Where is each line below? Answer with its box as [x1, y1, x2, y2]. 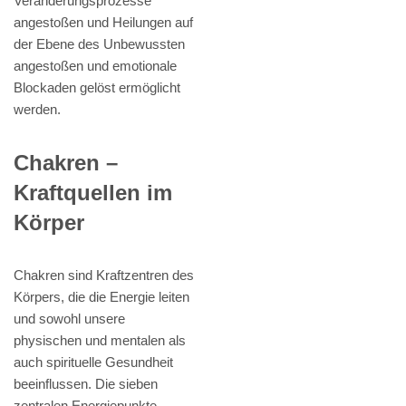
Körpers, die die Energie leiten [14, 288, 189, 304]
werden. [14, 101, 61, 117]
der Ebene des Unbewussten [14, 35, 185, 52]
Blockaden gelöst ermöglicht [14, 79, 180, 95]
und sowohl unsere [14, 310, 125, 326]
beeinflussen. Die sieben [14, 375, 158, 391]
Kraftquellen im [14, 179, 172, 205]
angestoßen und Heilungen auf [14, 14, 193, 30]
